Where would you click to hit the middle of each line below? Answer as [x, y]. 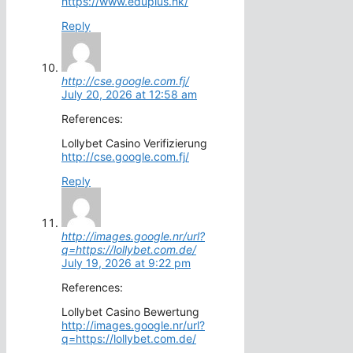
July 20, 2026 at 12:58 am [129, 95]
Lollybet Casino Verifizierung [134, 143]
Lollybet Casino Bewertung [130, 312]
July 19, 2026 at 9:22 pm [126, 263]
